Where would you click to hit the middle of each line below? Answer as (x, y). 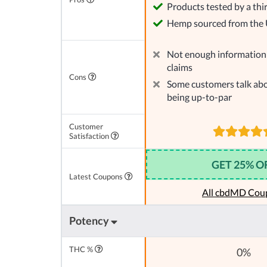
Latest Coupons (97, 177)
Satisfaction (90, 136)
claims (180, 67)
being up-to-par (199, 97)
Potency (90, 221)
